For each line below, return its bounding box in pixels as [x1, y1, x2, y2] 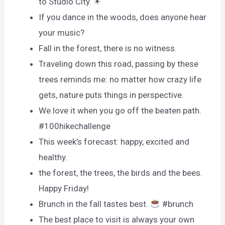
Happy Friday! [39, 183, 89, 194]
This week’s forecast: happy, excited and [39, 137, 190, 147]
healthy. [39, 152, 68, 163]
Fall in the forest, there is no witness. [39, 43, 177, 54]
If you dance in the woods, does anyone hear [39, 12, 207, 23]
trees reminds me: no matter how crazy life [39, 74, 202, 85]
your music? [39, 28, 85, 38]
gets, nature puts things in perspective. [39, 90, 184, 100]
